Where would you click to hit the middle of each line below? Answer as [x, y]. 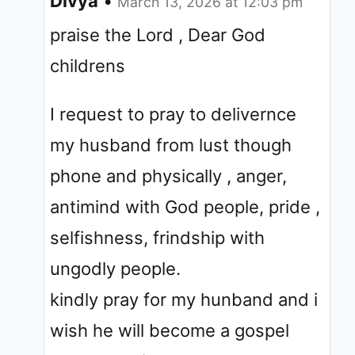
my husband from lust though [171, 145]
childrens [88, 65]
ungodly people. [115, 268]
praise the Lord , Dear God [158, 34]
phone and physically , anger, [168, 176]
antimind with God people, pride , [185, 206]
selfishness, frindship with [157, 237]
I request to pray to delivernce [173, 114]
